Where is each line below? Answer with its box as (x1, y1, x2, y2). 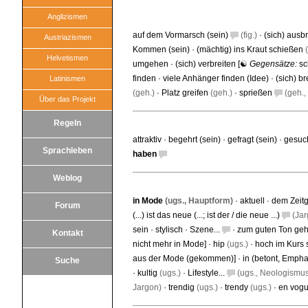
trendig (168, 283, 195, 292)
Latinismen (49, 74, 85, 82)
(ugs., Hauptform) (163, 196, 233, 206)
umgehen (133, 59, 168, 69)
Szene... (190, 225, 220, 234)
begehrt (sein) (168, 135, 221, 144)
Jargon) (133, 283, 162, 292)
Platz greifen (162, 88, 208, 98)
